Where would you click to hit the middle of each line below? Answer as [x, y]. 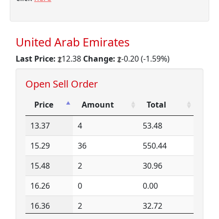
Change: [99, 59]
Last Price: [36, 59]
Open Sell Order [62, 84]
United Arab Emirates [73, 42]
